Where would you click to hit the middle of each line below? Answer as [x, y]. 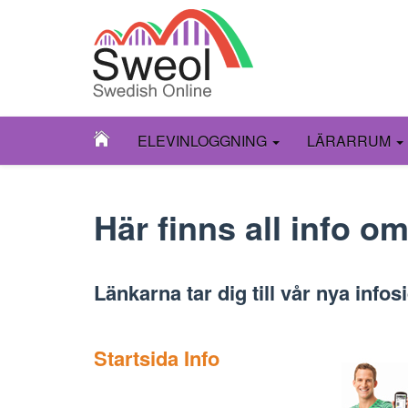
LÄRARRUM [351, 141]
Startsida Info [157, 358]
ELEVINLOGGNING [204, 141]
